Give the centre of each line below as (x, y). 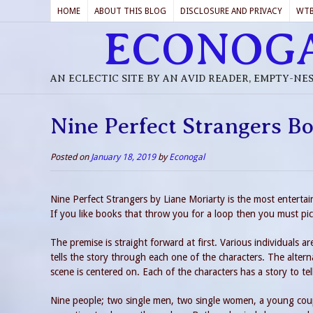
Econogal (187, 157)
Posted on (71, 157)
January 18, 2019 (123, 157)
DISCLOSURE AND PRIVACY (231, 11)
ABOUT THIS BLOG (130, 11)
